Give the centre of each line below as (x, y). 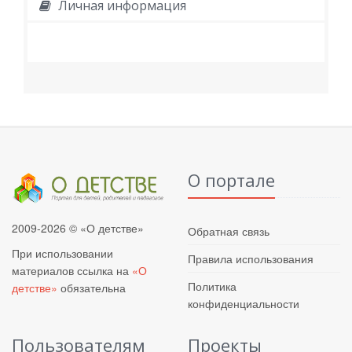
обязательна (92, 288)
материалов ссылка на (72, 271)
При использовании (62, 253)
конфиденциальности (244, 304)
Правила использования (251, 259)
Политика (212, 286)
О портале (231, 180)
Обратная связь (229, 231)
